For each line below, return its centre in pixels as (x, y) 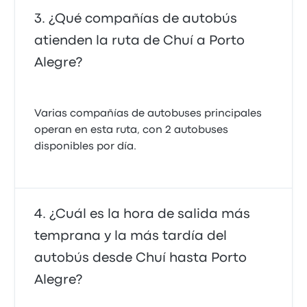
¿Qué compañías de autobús (143, 19)
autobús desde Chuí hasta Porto (141, 258)
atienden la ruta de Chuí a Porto (140, 41)
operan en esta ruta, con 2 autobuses (132, 130)
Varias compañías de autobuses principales (148, 114)
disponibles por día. (86, 147)
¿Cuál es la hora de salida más (150, 214)
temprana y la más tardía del (131, 236)
